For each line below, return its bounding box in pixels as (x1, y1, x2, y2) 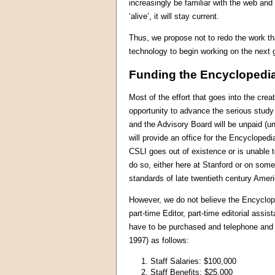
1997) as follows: (129, 236, 189, 246)
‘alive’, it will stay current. (129, 11, 219, 21)
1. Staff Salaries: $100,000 (141, 256, 236, 266)
